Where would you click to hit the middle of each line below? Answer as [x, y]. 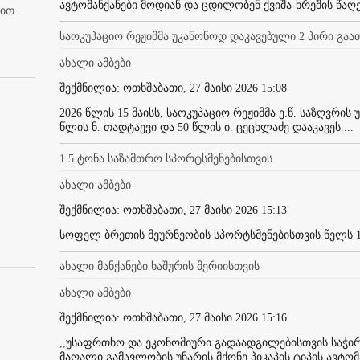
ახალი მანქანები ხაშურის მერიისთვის [160, 266]
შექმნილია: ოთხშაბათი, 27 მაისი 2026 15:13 [173, 210]
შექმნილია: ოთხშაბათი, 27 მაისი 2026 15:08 [173, 88]
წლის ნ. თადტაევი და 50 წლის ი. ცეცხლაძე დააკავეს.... [207, 127]
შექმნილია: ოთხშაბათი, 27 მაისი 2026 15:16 [173, 317]
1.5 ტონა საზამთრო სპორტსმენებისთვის [166, 158]
